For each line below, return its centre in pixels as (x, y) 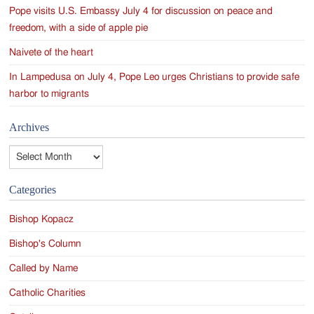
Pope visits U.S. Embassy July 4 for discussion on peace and (141, 12)
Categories (33, 190)
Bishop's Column (46, 244)
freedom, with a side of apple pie (79, 28)
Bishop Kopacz (42, 220)
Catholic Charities (48, 293)
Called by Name (44, 269)
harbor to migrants (49, 94)
